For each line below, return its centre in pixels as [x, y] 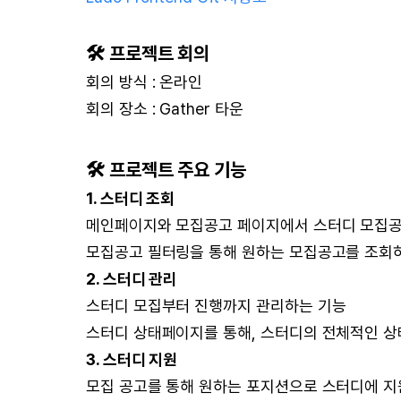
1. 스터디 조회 [131, 198]
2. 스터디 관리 [132, 279]
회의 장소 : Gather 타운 [165, 109]
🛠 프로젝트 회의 [148, 53]
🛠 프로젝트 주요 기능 [166, 170]
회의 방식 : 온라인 [145, 82]
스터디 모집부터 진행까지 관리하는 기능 [216, 306]
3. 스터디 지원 [132, 359]
